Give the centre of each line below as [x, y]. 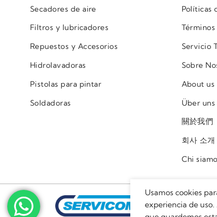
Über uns [198, 103]
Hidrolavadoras [58, 65]
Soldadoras [51, 103]
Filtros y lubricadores [70, 28]
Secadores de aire [63, 9]
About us [198, 84]
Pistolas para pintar [66, 84]
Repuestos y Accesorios [74, 46]
